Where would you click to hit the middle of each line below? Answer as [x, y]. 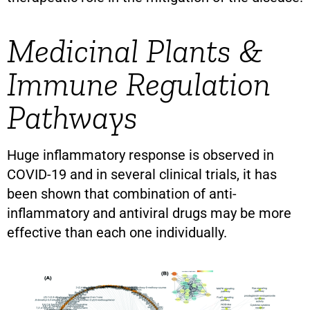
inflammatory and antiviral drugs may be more [149, 213]
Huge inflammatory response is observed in [140, 155]
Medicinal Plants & [135, 51]
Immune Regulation [138, 84]
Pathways [72, 118]
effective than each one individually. [117, 233]
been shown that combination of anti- [122, 194]
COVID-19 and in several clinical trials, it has [142, 175]
